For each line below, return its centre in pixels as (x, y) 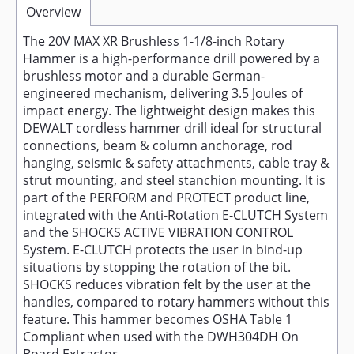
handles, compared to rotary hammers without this (176, 302)
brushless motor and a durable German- (144, 76)
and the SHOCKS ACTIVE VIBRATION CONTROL (158, 232)
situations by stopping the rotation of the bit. (157, 267)
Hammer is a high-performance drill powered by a (171, 58)
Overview (53, 11)
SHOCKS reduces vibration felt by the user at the (167, 284)
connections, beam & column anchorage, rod (158, 145)
